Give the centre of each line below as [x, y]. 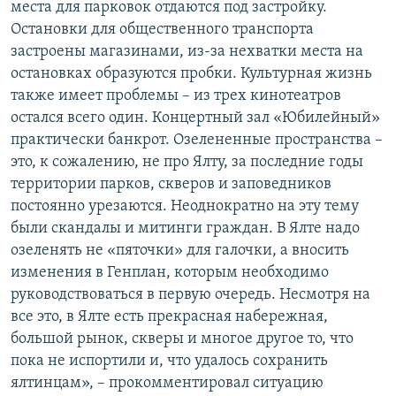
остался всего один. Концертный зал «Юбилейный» [195, 118]
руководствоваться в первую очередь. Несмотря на [190, 295]
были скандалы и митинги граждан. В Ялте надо [185, 229]
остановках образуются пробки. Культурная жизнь [191, 74]
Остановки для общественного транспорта [162, 30]
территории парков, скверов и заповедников [171, 185]
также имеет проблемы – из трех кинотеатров [176, 96]
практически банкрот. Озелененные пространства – [197, 141]
